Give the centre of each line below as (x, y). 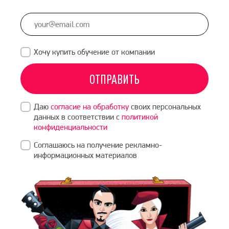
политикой (140, 117)
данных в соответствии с (78, 117)
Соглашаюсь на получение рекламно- (98, 145)
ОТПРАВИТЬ (114, 79)
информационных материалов (85, 155)
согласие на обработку (90, 107)
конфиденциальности (71, 127)
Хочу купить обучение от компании (94, 52)
